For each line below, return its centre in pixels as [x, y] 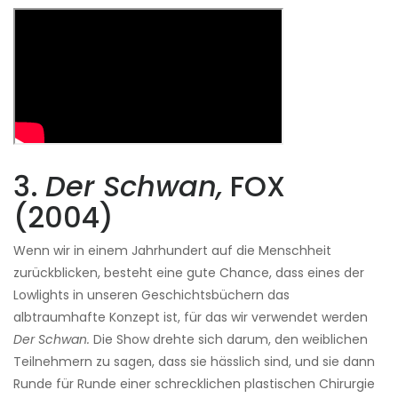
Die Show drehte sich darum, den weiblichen [229, 340]
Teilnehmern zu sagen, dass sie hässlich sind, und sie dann [194, 362]
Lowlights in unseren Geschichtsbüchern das [151, 295]
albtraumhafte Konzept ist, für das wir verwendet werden [191, 318]
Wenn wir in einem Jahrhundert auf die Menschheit [172, 251]
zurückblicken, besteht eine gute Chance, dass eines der [189, 273]
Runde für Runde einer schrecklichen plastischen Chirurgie [194, 384]
